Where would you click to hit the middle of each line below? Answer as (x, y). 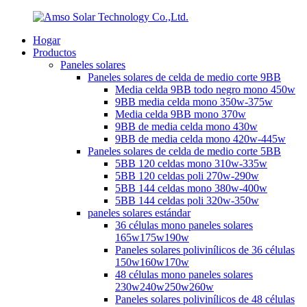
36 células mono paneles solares (184, 225)
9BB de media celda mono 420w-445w (200, 139)
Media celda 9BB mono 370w (181, 114)
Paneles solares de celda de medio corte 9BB (184, 77)
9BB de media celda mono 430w (186, 126)
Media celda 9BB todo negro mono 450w (205, 89)
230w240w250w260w (164, 287)
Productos (54, 52)
